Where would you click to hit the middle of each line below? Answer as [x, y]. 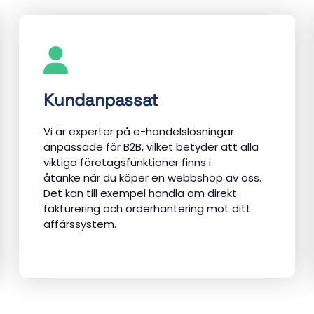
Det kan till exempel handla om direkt [141, 193]
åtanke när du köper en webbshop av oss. [153, 178]
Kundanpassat [101, 100]
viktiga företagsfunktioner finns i [128, 163]
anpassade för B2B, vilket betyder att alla [151, 147]
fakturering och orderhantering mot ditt [148, 209]
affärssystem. [80, 224]
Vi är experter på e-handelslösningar [139, 132]
